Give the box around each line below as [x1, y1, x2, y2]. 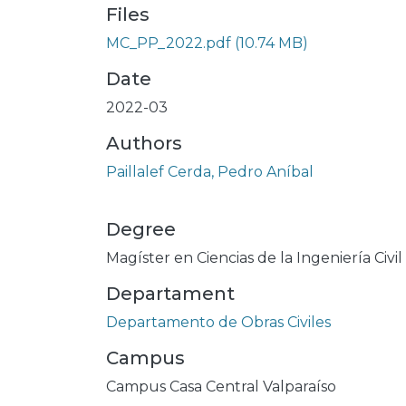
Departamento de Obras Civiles [106, 314, 331, 331]
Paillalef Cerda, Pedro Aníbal [106, 163, 314, 180]
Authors [106, 132, 182, 154]
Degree [106, 218, 176, 240]
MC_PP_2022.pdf [106, 34, 231, 52]
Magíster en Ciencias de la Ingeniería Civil [106, 249, 402, 266]
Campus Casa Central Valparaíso [106, 378, 336, 395]
